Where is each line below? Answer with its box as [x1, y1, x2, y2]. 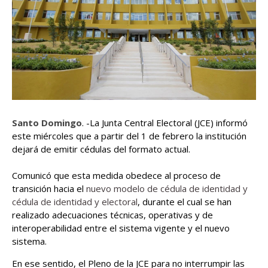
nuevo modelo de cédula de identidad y [86, 182, 248, 194]
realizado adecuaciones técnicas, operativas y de [12, 208, 213, 221]
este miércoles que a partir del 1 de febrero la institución [12, 129, 246, 142]
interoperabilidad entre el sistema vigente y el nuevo [12, 221, 230, 234]
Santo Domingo [12, 116, 82, 129]
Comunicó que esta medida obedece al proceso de [12, 169, 221, 181]
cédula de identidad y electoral [12, 195, 138, 208]
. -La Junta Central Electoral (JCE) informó [82, 116, 248, 129]
